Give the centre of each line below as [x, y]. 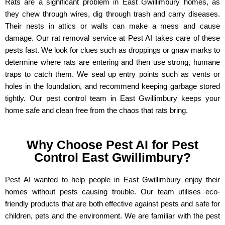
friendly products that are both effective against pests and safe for [113, 204]
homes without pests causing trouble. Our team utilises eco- [113, 192]
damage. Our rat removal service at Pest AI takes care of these [113, 38]
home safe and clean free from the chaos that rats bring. [96, 110]
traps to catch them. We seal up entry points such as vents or [113, 74]
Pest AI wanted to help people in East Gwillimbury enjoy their [113, 180]
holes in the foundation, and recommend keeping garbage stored [113, 86]
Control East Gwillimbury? [113, 157]
